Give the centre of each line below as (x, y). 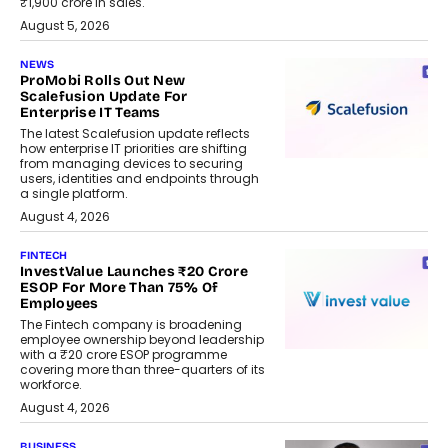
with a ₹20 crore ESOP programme (123, 354)
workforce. (51, 384)
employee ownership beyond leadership (142, 339)
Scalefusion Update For (104, 96)
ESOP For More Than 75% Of (119, 287)
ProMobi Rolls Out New (103, 80)
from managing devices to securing (131, 163)
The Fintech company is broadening (131, 324)
